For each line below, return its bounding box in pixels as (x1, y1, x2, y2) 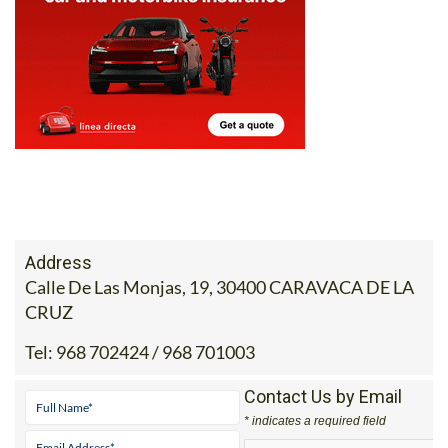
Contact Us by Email (243, 385, 402, 407)
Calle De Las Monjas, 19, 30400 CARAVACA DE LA (25, 275, 414, 298)
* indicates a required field (243, 413, 386, 428)
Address (25, 251, 92, 273)
